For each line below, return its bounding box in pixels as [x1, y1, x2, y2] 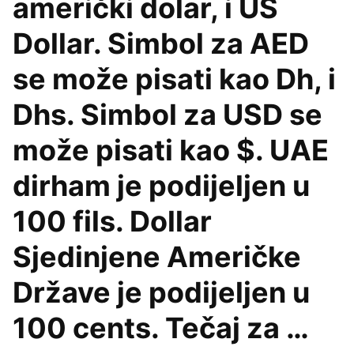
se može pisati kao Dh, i [13, 62, 336, 96]
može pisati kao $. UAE [13, 133, 329, 168]
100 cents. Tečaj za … [13, 311, 309, 345]
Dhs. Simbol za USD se [13, 97, 322, 132]
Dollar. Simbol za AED [13, 26, 309, 61]
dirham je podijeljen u [13, 168, 310, 203]
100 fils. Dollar [13, 204, 212, 239]
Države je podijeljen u [13, 275, 310, 310]
